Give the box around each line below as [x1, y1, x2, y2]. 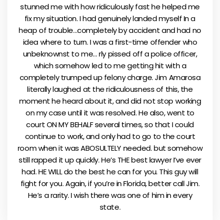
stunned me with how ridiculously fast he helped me [20, 1, 200, 12]
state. [99, 201, 121, 212]
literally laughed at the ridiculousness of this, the [27, 83, 193, 94]
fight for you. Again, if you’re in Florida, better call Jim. [20, 178, 200, 189]
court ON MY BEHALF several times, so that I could [26, 119, 194, 130]
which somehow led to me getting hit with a [33, 60, 187, 71]
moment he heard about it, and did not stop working [19, 95, 201, 106]
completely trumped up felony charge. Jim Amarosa [19, 72, 201, 82]
